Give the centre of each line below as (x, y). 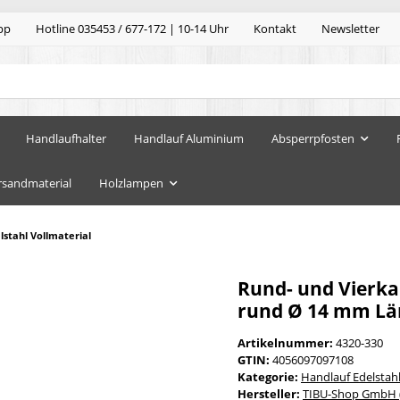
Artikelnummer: (287, 342)
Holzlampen (131, 183)
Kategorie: (269, 376)
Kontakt (275, 29)
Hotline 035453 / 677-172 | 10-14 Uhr (132, 29)
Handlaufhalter (66, 138)
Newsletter (350, 29)
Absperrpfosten (313, 138)
